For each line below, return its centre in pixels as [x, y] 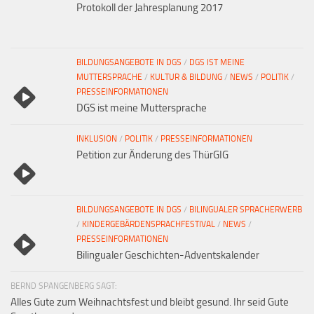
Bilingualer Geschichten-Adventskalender [168, 255]
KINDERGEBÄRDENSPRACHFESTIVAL [149, 224]
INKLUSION [97, 138]
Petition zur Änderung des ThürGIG [152, 155]
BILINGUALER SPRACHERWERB [246, 209]
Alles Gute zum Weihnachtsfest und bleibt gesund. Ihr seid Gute [150, 302]
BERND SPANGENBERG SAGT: [64, 286]
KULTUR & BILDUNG [186, 77]
